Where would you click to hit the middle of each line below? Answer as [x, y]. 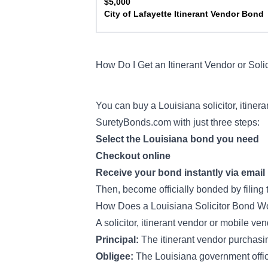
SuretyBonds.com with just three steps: [179, 122]
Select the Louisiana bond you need [177, 139]
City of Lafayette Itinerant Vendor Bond [184, 14]
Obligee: [116, 256]
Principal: [118, 240]
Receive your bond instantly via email [180, 173]
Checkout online [133, 156]
